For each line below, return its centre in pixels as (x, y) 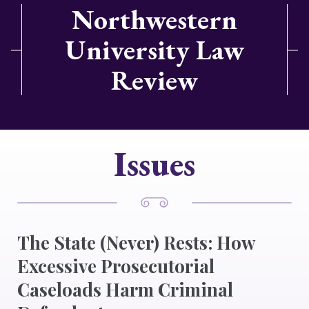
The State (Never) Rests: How (136, 242)
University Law (154, 50)
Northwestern (154, 19)
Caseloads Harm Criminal (125, 289)
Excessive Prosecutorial (116, 266)
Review (154, 80)
